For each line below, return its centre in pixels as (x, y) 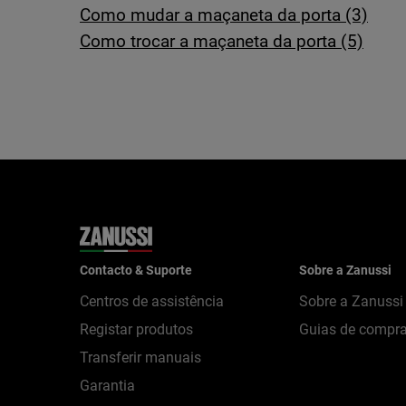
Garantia (107, 386)
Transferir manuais (140, 358)
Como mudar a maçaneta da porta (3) (224, 15)
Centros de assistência (152, 301)
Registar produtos (136, 329)
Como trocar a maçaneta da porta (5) (222, 41)
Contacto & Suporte (136, 270)
